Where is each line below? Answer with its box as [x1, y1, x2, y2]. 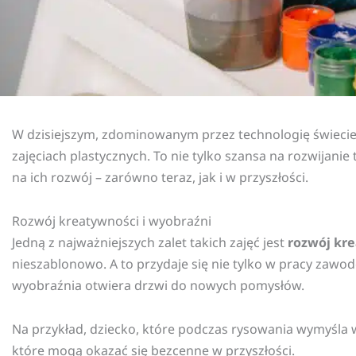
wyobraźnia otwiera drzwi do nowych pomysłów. [12, 277, 304, 295]
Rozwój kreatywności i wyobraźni [12, 212, 211, 230]
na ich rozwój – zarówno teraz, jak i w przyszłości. [12, 168, 308, 187]
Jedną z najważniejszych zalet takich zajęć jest [12, 234, 288, 252]
